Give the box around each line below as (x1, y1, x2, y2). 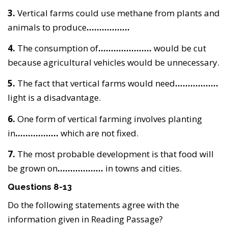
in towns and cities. (105, 162, 186, 174)
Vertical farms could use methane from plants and (17, 7, 220, 19)
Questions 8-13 (8, 181, 72, 192)
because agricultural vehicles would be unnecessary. (8, 56, 219, 69)
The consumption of (17, 42, 98, 54)
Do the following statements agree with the (8, 198, 179, 211)
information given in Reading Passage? (8, 213, 163, 225)
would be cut (154, 42, 206, 54)
